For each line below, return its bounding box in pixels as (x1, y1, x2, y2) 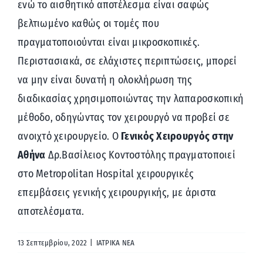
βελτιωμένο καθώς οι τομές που (18, 17, 159, 31)
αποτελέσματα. (18, 205, 85, 218)
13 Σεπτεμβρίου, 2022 (18, 238, 87, 248)
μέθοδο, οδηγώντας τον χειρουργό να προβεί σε (18, 111, 230, 124)
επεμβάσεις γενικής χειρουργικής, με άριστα (18, 186, 217, 200)
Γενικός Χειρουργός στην (121, 130, 234, 143)
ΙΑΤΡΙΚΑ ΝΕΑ (96, 238, 135, 248)
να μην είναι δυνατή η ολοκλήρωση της (18, 73, 193, 87)
